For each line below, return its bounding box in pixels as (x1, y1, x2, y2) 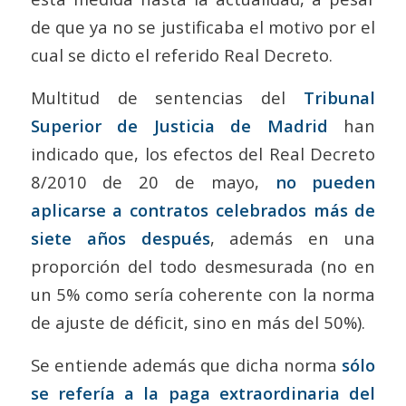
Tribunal (304, 85, 376, 109)
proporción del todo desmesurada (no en (30, 254, 376, 277)
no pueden (275, 169, 376, 193)
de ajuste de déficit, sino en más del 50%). (30, 310, 365, 333)
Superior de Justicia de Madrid (30, 113, 328, 137)
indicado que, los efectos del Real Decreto (30, 141, 376, 165)
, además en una (209, 226, 376, 249)
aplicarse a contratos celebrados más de (30, 198, 376, 221)
